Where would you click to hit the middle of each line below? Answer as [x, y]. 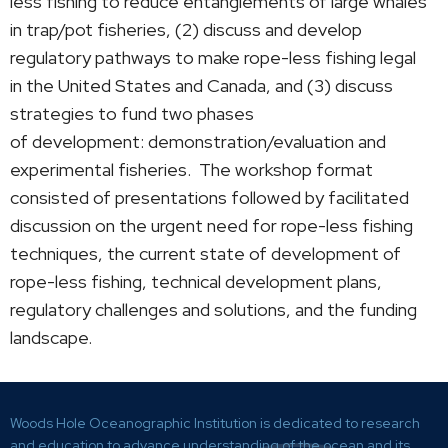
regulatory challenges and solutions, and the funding [213, 309]
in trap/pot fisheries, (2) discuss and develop [186, 29]
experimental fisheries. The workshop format [191, 169]
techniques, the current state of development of [205, 253]
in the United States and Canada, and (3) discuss [201, 85]
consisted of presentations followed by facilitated [209, 197]
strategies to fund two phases [132, 113]
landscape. [51, 337]
